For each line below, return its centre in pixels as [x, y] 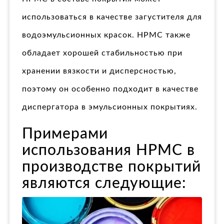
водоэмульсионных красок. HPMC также [106, 35]
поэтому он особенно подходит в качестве [110, 89]
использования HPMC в [108, 150]
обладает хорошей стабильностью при [102, 53]
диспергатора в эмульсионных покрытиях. [110, 107]
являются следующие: [104, 183]
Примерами [65, 134]
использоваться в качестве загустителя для [112, 17]
